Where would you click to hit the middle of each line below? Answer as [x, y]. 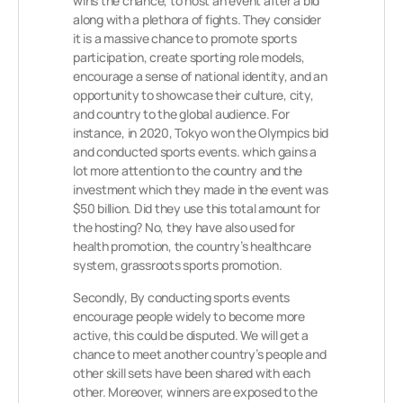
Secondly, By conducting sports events [182, 297]
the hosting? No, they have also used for [184, 227]
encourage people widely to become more [189, 316]
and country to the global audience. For [181, 114]
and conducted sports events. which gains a [195, 152]
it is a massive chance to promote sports [185, 38]
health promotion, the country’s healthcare [192, 246]
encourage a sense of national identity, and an [200, 76]
